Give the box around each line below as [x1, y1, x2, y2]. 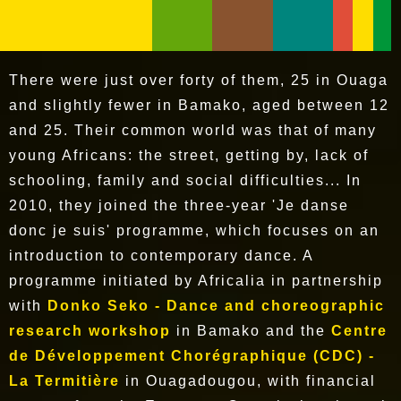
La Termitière [9, 373, 120, 389]
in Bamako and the [171, 323, 331, 339]
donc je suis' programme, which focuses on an [9, 223, 380, 239]
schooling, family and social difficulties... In [9, 173, 362, 189]
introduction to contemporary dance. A [9, 248, 313, 264]
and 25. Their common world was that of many [9, 123, 377, 139]
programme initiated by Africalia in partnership [9, 273, 383, 289]
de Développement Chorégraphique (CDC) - [9, 348, 375, 364]
